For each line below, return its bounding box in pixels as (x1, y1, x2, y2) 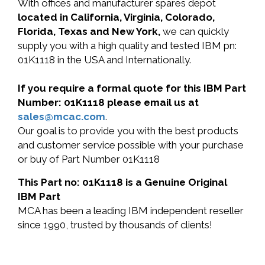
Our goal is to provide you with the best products (18, 125, 238, 137)
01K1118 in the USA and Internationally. (18, 54, 191, 66)
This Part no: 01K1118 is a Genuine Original (18, 176, 227, 188)
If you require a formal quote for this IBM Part (18, 82, 246, 94)
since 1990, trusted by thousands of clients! (18, 219, 212, 231)
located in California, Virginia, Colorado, (18, 11, 215, 23)
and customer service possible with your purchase (18, 139, 244, 151)
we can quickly (163, 25, 229, 37)
